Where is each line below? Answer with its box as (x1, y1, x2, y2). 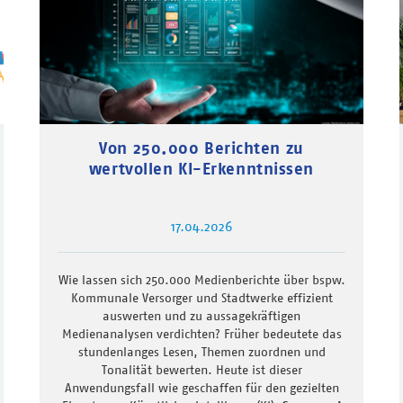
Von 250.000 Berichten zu (99, 138, 304, 159)
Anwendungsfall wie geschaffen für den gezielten (64, 380, 339, 397)
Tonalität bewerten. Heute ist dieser (101, 362, 302, 379)
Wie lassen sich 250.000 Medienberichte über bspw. (58, 272, 345, 289)
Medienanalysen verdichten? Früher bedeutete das (61, 326, 342, 343)
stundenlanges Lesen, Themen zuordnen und (77, 344, 326, 361)
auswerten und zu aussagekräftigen (103, 308, 300, 325)
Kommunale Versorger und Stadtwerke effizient (70, 290, 333, 307)
